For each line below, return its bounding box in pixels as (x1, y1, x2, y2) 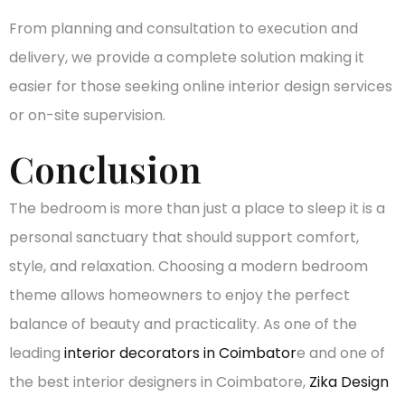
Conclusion (9, 144, 202, 193)
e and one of (297, 342, 385, 363)
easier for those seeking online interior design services (9, 76, 392, 98)
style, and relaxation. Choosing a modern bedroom (9, 255, 368, 277)
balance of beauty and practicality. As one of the (9, 313, 357, 334)
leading (9, 342, 64, 363)
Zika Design (309, 371, 389, 392)
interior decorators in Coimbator (64, 342, 297, 363)
